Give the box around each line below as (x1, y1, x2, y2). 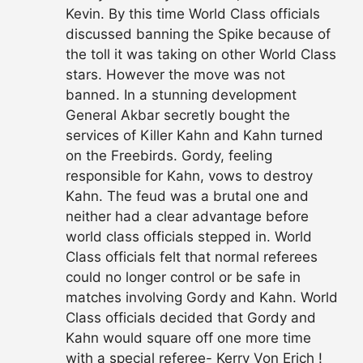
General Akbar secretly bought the (66, 106, 290, 123)
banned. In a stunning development (66, 86, 297, 103)
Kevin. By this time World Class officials (66, 5, 320, 22)
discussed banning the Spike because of (66, 25, 331, 42)
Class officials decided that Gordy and (66, 309, 316, 326)
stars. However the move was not (66, 66, 285, 83)
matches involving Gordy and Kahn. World (66, 288, 338, 305)
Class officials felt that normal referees (66, 248, 318, 265)
